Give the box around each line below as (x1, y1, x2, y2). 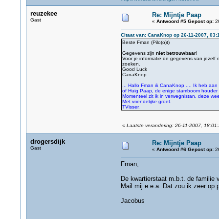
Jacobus (120, 197, 145, 204)
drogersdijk (30, 138, 65, 145)
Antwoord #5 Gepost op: (156, 19, 214, 24)
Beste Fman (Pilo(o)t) (122, 40, 170, 45)
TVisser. (122, 104, 140, 109)
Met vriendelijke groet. (122, 99, 172, 104)
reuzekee (30, 10, 57, 17)
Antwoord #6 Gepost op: (156, 147, 214, 152)
